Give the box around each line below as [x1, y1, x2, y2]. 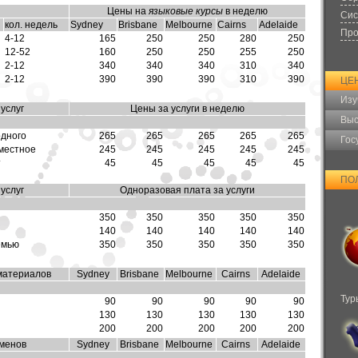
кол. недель [5, 19, 58, 30]
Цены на [107, 6, 149, 17]
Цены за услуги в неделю [130, 103, 245, 114]
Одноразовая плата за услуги [120, 185, 255, 196]
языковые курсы [149, 6, 223, 17]
